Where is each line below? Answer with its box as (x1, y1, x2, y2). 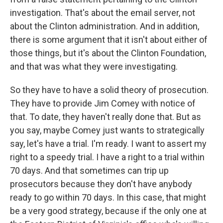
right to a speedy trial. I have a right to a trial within (10, 152, 205, 162)
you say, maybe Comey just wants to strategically (10, 125, 205, 135)
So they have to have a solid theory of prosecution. (10, 85, 209, 95)
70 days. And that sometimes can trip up (10, 165, 169, 176)
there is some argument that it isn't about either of (10, 34, 208, 45)
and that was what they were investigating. (10, 61, 178, 72)
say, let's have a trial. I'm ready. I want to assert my (10, 138, 207, 149)
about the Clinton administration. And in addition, (10, 21, 199, 31)
